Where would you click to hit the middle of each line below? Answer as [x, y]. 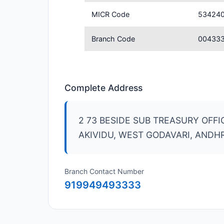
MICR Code [111, 14]
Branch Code [113, 39]
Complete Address [103, 88]
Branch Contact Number [104, 171]
